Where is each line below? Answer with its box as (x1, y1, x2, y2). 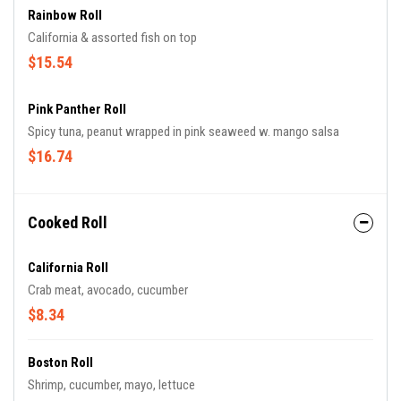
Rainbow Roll (28, 7, 102, 24)
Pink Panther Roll (28, 101, 126, 118)
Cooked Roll (28, 213, 107, 233)
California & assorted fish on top (28, 30, 197, 47)
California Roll (28, 260, 108, 277)
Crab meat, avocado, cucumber (28, 282, 188, 299)
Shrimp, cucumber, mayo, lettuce (28, 377, 195, 394)
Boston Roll (28, 354, 93, 371)
